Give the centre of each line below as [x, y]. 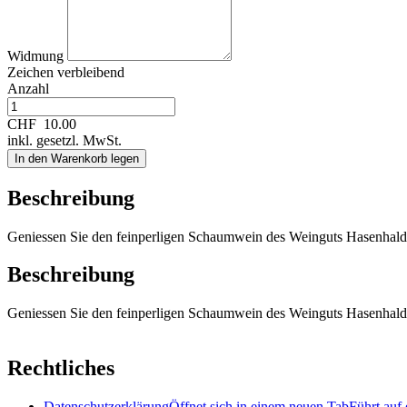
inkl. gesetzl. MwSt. [65, 140]
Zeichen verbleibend [66, 72]
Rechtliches [61, 368]
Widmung [37, 55]
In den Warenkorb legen [77, 158]
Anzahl [28, 88]
